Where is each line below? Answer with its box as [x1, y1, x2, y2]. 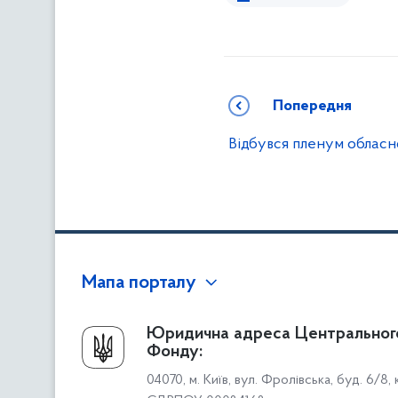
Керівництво [82, 351, 148, 365]
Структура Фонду [82, 378, 183, 392]
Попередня [273, 98, 352, 115]
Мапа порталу [82, 274, 196, 294]
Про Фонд [82, 325, 154, 342]
